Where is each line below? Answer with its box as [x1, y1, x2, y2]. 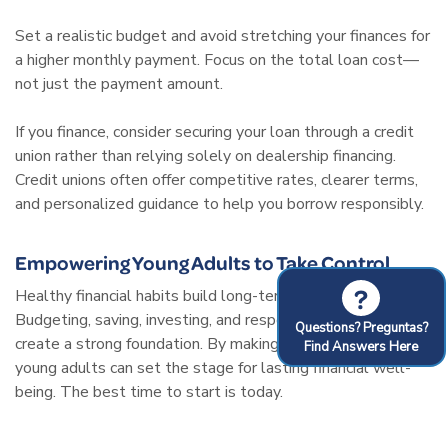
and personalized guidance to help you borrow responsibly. [15, 192, 424, 215]
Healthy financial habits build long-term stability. [15, 284, 356, 307]
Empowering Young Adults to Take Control [15, 248, 390, 275]
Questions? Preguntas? [294, 318, 428, 337]
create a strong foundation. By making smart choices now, [15, 332, 415, 355]
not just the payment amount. [15, 72, 223, 95]
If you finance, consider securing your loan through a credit [15, 120, 414, 143]
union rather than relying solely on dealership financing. [15, 144, 396, 167]
